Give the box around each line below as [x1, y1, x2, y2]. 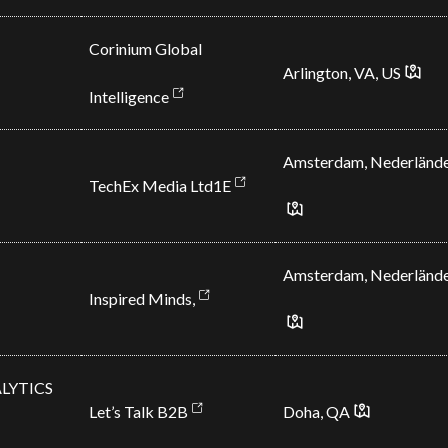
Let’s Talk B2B [88, 402, 188, 421]
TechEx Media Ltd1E [88, 176, 231, 195]
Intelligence [88, 87, 169, 106]
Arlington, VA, [282, 63, 381, 82]
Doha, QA [282, 402, 350, 421]
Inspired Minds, [88, 289, 195, 308]
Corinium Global [88, 39, 202, 58]
